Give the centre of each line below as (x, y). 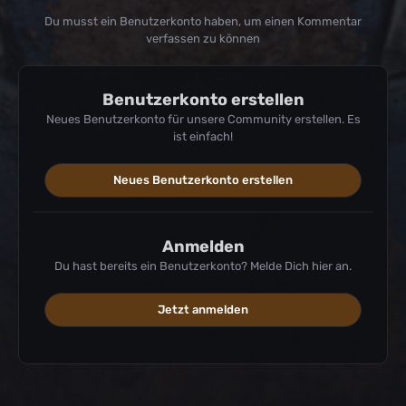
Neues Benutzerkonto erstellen (203, 179)
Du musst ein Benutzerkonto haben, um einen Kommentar (203, 21)
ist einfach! (203, 136)
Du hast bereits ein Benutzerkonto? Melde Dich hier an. (203, 266)
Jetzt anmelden (203, 309)
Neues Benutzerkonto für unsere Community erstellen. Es (203, 119)
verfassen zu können (203, 38)
